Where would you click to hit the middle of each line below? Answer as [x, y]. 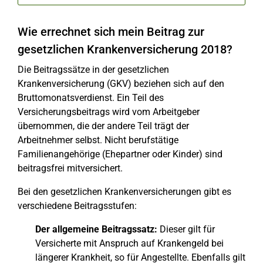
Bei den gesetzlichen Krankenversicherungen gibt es [124, 192]
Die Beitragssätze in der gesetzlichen [93, 70]
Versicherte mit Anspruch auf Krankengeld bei [129, 243]
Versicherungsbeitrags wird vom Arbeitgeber [109, 112]
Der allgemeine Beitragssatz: [96, 229]
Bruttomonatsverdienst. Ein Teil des [91, 98]
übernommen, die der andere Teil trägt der [103, 126]
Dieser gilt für [186, 229]
